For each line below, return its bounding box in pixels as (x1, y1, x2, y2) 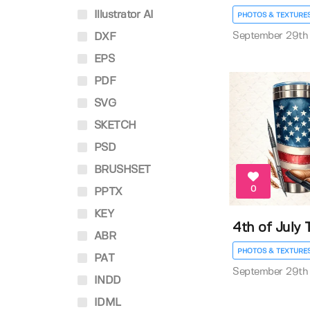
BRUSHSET (91, 165, 151, 175)
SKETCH (91, 120, 136, 131)
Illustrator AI (91, 10, 154, 20)
